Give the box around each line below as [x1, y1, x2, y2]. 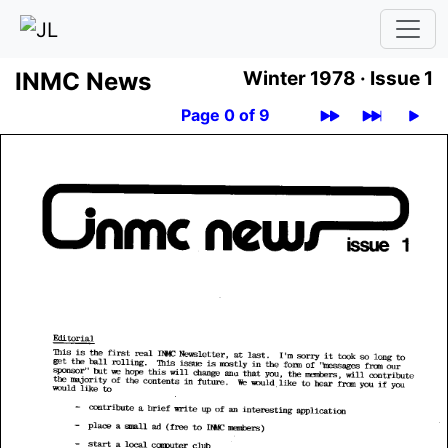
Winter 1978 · [243, 66, 370, 90]
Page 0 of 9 [180, 104, 270, 125]
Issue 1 [370, 66, 433, 90]
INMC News [15, 66, 151, 96]
